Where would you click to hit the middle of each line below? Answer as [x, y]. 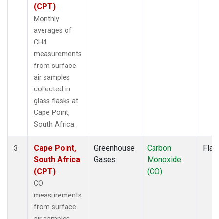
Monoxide [164, 159]
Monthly [46, 19]
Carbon [159, 148]
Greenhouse [114, 148]
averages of [53, 30]
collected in [52, 89]
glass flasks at [56, 101]
